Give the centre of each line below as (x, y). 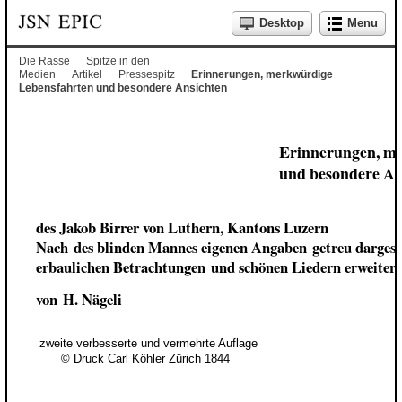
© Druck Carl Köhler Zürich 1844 (140, 358)
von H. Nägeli (79, 299)
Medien (37, 74)
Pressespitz (146, 74)
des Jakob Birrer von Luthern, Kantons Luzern (182, 228)
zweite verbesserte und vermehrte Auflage (146, 343)
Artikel (87, 74)
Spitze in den (118, 61)
